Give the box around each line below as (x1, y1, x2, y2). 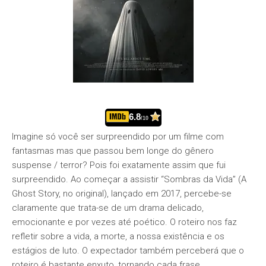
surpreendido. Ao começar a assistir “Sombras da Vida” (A (12, 174, 246, 185)
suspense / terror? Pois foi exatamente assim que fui (12, 160, 226, 170)
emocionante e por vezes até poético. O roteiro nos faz (12, 217, 237, 227)
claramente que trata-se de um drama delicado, (12, 202, 204, 213)
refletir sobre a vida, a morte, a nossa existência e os (12, 231, 224, 242)
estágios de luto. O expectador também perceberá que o (12, 245, 244, 256)
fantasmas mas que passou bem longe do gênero (12, 145, 214, 156)
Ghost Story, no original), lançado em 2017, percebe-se (12, 188, 232, 199)
